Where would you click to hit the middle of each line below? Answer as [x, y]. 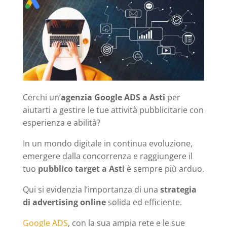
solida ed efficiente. [144, 202]
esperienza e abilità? [61, 123]
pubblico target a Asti [81, 169]
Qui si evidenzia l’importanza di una [90, 190]
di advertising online [64, 202]
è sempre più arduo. [164, 169]
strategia [177, 190]
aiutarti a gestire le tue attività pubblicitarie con [113, 110]
